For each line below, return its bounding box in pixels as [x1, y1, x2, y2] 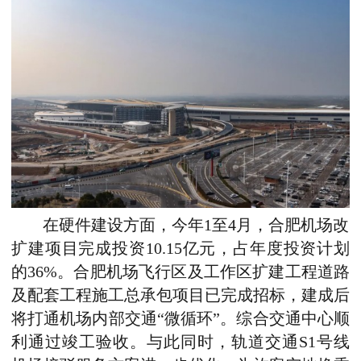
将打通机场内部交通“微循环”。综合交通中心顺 [11, 309, 350, 327]
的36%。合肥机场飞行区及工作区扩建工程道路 [11, 263, 350, 280]
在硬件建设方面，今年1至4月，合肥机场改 [43, 216, 350, 234]
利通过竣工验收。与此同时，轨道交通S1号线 [11, 333, 350, 351]
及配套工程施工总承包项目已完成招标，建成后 [11, 286, 350, 304]
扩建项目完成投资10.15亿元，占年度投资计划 [11, 239, 350, 257]
